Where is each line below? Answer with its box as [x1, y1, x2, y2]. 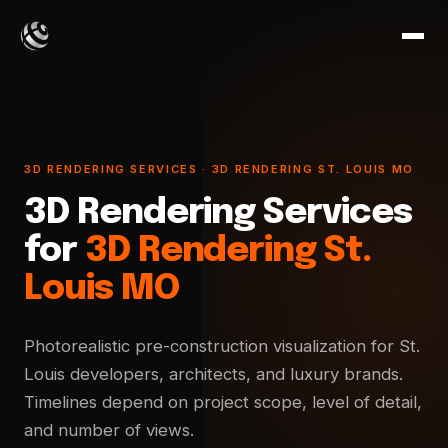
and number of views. [24, 420, 194, 440]
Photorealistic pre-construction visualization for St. [24, 336, 420, 356]
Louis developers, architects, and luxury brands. [24, 364, 403, 384]
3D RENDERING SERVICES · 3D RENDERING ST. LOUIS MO [24, 162, 414, 176]
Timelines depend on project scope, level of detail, [24, 392, 422, 412]
